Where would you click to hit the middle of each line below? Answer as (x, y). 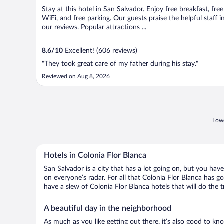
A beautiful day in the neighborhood (108, 208)
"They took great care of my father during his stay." (120, 64)
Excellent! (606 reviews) (100, 51)
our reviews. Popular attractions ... (94, 27)
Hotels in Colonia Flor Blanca (95, 155)
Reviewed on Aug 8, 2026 (76, 76)
